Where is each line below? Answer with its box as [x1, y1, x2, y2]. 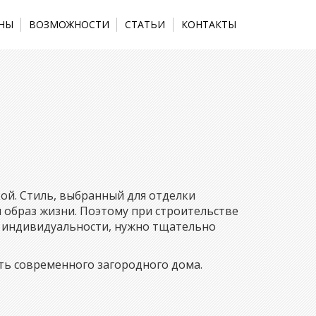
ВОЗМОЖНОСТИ [29, 17, 110, 31]
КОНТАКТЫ [181, 17, 236, 31]
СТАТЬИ [125, 17, 166, 31]
